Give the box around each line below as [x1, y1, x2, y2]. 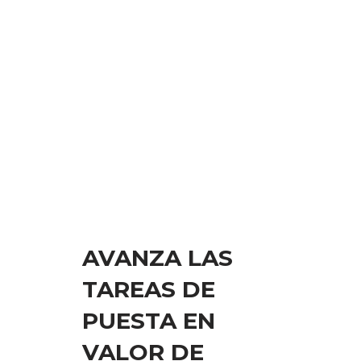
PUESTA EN [82, 306, 215, 334]
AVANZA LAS [82, 243, 233, 272]
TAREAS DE [82, 275, 215, 303]
